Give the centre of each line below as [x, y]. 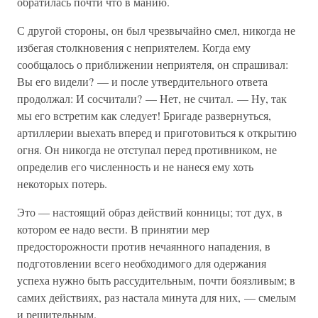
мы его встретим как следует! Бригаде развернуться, [144, 115]
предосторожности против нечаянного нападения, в [144, 246]
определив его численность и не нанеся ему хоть [135, 166]
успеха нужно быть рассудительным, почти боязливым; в [156, 280]
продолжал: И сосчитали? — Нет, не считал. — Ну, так [152, 98]
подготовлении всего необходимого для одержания [142, 263]
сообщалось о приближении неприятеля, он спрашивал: [153, 64]
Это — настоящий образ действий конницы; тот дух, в [150, 212]
